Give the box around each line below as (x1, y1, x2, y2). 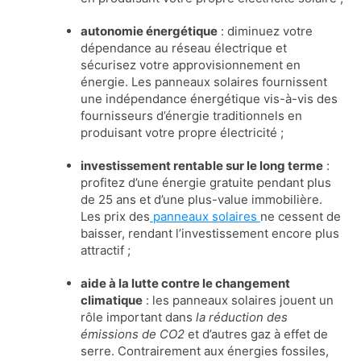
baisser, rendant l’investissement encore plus (81, 225, 339, 241)
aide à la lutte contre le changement (81, 275, 290, 291)
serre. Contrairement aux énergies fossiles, (81, 342, 329, 359)
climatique (81, 292, 143, 308)
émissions (81, 326, 139, 342)
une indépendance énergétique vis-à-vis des (81, 90, 338, 106)
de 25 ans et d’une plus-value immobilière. (81, 191, 322, 207)
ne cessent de (260, 208, 341, 224)
